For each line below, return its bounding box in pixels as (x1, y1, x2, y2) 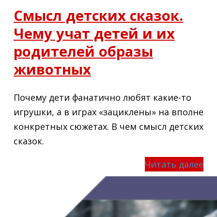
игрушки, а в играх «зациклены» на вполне (14, 106, 203, 118)
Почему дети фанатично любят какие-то (14, 91, 191, 103)
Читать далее (145, 158, 203, 170)
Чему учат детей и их (14, 24, 175, 43)
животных (14, 60, 91, 79)
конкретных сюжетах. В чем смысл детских (14, 120, 203, 132)
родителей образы (14, 42, 153, 61)
